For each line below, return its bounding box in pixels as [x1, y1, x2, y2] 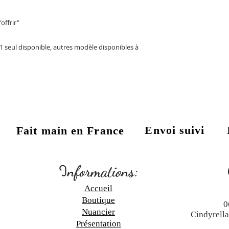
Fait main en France [16, 124, 124, 137]
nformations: [67, 162, 139, 180]
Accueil [84, 183, 112, 193]
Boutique [82, 195, 115, 205]
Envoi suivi [145, 123, 205, 136]
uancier [88, 207, 115, 217]
